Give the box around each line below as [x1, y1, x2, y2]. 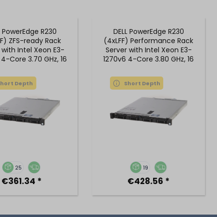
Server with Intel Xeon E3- [105, 45, 192, 55]
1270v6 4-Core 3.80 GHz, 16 [103, 54, 194, 64]
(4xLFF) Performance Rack [104, 36, 194, 46]
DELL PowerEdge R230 [113, 27, 184, 36]
